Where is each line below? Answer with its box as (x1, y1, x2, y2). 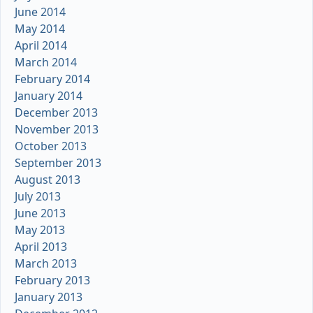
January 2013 (15, 289, 82, 305)
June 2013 (15, 205, 66, 221)
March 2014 (15, 54, 77, 71)
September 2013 (15, 155, 101, 171)
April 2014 (15, 38, 67, 54)
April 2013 (15, 239, 67, 255)
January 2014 (15, 88, 82, 104)
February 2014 (15, 71, 90, 87)
